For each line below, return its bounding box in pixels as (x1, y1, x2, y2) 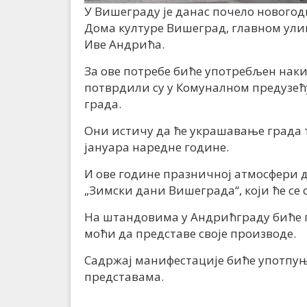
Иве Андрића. (84, 36, 164, 53)
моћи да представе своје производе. (84, 225, 296, 242)
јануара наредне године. (84, 139, 229, 156)
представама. (84, 269, 164, 285)
